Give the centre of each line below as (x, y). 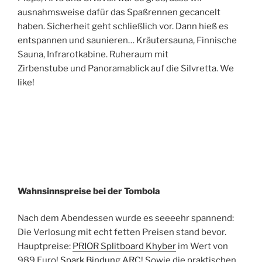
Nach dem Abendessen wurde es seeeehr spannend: (126, 218)
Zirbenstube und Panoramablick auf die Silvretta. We (126, 68)
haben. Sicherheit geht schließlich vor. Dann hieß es (123, 26)
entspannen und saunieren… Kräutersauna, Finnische (127, 40)
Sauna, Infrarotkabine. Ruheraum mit (93, 54)
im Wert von (202, 247)
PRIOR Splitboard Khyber (124, 247)
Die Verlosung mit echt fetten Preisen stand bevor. (122, 232)
